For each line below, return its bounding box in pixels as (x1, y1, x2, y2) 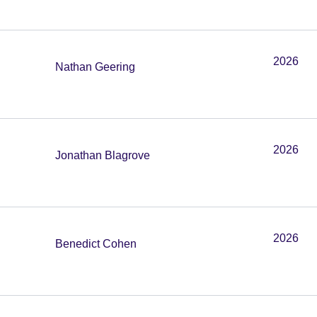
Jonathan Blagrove (55, 149, 150, 161)
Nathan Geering (55, 61, 135, 73)
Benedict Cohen (55, 238, 137, 250)
